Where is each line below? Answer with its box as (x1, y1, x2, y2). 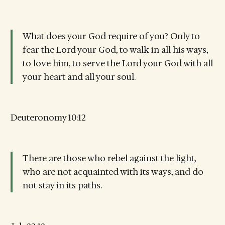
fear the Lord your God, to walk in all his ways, (22, 44, 208, 55)
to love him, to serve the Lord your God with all (22, 57, 213, 69)
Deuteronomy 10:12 (10, 112, 86, 124)
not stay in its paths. (22, 180, 102, 191)
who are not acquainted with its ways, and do (22, 166, 203, 178)
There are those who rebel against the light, (22, 153, 196, 164)
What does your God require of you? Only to (22, 30, 200, 42)
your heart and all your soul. (22, 71, 136, 82)
